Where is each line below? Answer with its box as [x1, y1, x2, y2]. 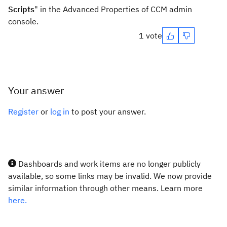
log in [50, 106, 69, 117]
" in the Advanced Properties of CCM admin [34, 4, 192, 14]
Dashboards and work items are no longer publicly [16, 159, 201, 169]
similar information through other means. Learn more [8, 183, 203, 193]
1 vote [139, 30, 162, 41]
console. [8, 16, 39, 26]
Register [8, 106, 39, 117]
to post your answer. [69, 106, 146, 117]
